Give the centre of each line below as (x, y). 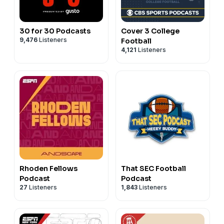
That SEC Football (153, 168)
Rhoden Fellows (48, 168)
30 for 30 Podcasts (55, 31)
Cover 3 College (150, 31)
